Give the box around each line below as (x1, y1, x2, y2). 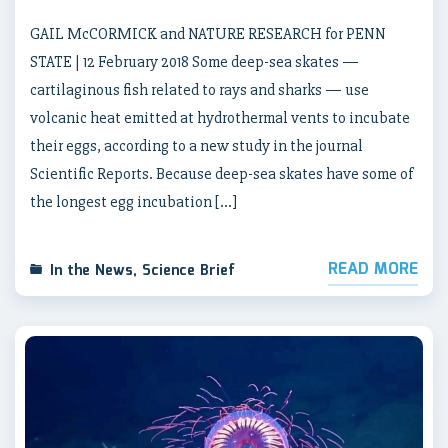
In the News (50, 260, 133, 283)
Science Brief (142, 260, 235, 283)
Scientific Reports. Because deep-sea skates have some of (30, 164, 413, 185)
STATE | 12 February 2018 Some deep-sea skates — (30, 52, 359, 73)
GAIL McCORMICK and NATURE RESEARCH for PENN (30, 24, 386, 45)
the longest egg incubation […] (30, 192, 237, 213)
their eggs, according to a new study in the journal (30, 136, 363, 157)
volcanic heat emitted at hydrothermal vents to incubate (30, 108, 410, 129)
